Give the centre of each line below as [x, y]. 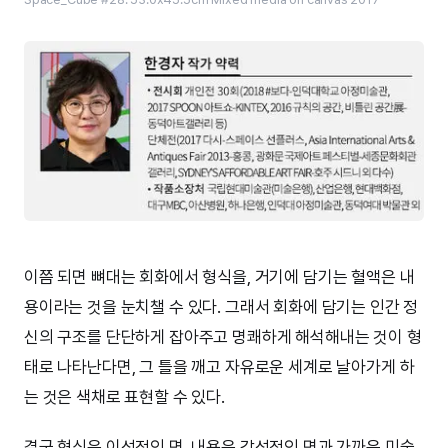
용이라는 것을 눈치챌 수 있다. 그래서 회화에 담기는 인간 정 [221, 307]
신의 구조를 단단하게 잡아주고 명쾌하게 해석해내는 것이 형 [223, 337]
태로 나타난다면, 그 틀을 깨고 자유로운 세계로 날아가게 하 [219, 367]
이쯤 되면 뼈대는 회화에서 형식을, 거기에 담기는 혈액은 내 [219, 277]
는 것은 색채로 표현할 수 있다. [124, 397]
